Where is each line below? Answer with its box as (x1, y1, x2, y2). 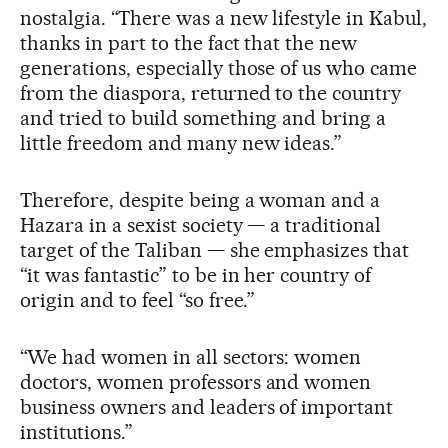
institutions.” (20, 420, 133, 445)
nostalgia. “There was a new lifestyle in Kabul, (20, 6, 428, 31)
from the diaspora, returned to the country (20, 81, 402, 106)
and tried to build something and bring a (20, 106, 387, 131)
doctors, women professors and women (20, 370, 372, 395)
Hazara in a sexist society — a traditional (20, 213, 382, 238)
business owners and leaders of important (20, 395, 394, 420)
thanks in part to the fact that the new (20, 31, 358, 56)
